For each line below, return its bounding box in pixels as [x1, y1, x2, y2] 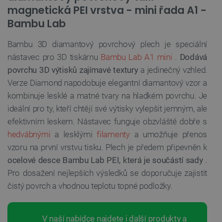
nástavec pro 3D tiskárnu [7, 52, 101, 62]
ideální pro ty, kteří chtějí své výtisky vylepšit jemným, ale [7, 104, 207, 114]
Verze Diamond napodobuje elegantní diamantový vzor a [7, 78, 207, 88]
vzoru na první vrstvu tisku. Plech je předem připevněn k [7, 142, 207, 153]
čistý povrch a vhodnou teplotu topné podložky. [7, 181, 172, 191]
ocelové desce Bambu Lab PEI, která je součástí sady [7, 155, 203, 166]
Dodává [179, 52, 207, 62]
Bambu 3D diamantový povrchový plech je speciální [7, 39, 207, 50]
